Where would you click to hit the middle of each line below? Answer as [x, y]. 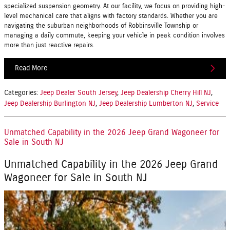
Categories [20, 93]
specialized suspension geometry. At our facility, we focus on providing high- [115, 6]
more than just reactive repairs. [49, 45]
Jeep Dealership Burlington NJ [50, 104]
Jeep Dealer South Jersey [79, 93]
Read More [31, 68]
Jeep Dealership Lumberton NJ [146, 104]
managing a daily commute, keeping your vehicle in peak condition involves [114, 35]
